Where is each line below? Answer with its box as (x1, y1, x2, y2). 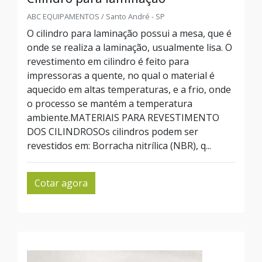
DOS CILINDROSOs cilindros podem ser (27, 125, 198, 138)
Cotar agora (35, 177, 88, 189)
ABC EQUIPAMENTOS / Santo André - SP (27, 11, 165, 22)
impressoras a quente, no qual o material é (27, 69, 215, 82)
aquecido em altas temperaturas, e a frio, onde (27, 83, 231, 96)
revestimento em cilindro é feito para (27, 55, 189, 68)
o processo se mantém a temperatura (27, 97, 192, 110)
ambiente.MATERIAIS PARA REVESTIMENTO (27, 111, 219, 124)
